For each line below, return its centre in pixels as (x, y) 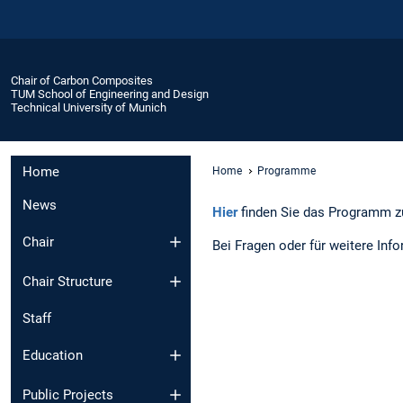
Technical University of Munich (89, 107)
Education (53, 355)
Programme (287, 170)
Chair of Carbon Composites (82, 80)
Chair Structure (67, 282)
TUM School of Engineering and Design (110, 94)
